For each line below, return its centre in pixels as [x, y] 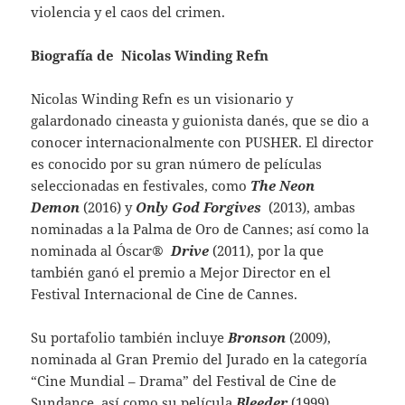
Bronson [257, 337]
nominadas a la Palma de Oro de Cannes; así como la [200, 228]
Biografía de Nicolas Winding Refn [150, 55]
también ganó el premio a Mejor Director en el [181, 272]
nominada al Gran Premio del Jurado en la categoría [199, 358]
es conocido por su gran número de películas [177, 163]
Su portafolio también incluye [130, 337]
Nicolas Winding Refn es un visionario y [162, 98]
